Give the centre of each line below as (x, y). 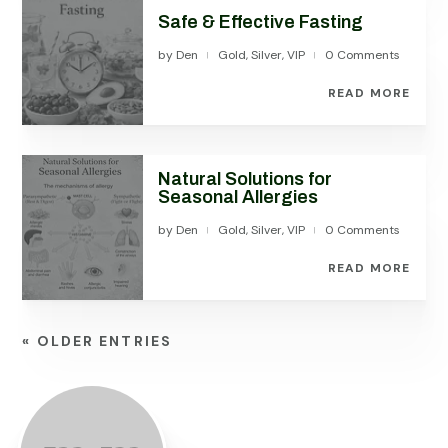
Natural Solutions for (245, 179)
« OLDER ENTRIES (97, 341)
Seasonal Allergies (238, 197)
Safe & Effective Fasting (261, 22)
